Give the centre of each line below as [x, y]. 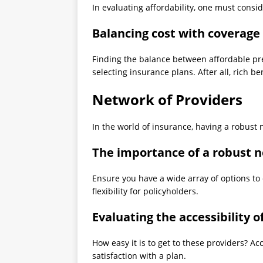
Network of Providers [167, 100]
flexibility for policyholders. [145, 191]
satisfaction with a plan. [139, 256]
